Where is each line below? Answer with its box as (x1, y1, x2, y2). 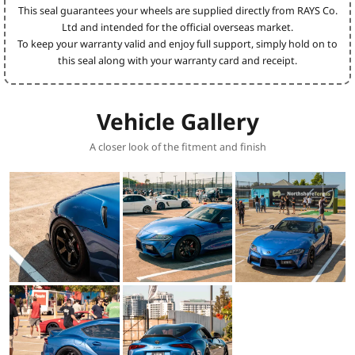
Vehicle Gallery (96, 106, 259, 137)
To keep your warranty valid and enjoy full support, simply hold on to (17, 37, 338, 52)
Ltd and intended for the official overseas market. (62, 21, 293, 35)
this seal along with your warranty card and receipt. (58, 54, 297, 68)
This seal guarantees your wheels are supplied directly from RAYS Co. (17, 4, 338, 18)
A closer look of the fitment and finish (89, 140, 266, 155)
